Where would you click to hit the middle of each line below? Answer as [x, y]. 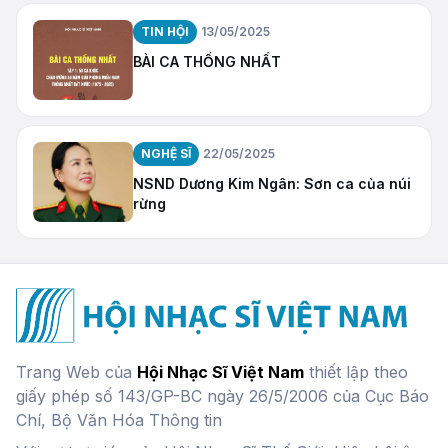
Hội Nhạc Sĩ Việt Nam [220, 372]
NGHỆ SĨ [166, 153]
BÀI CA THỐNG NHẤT [207, 61]
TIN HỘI [165, 31]
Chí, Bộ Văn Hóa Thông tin [119, 420]
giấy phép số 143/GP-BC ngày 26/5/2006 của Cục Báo [222, 396]
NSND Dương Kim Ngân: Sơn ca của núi [272, 183]
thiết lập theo [356, 372]
